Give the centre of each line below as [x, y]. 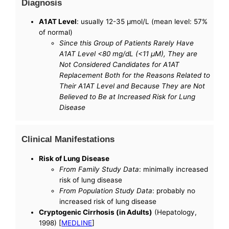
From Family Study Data [99, 169]
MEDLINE [77, 223]
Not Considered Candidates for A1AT [120, 65]
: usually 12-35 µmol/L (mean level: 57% [142, 22]
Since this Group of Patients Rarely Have [127, 43]
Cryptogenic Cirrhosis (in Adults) [96, 212]
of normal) [56, 32]
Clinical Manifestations [68, 139]
